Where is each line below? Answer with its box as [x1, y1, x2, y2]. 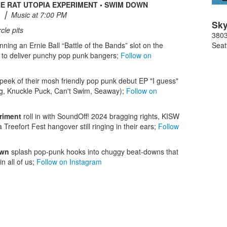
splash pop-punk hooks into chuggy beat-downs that [9, 146, 178, 157]
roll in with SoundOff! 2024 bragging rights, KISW [21, 111, 179, 121]
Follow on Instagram [36, 157, 102, 167]
